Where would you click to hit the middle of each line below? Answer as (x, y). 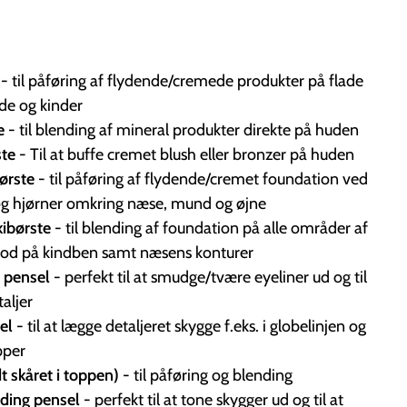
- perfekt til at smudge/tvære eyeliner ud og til (210, 277)
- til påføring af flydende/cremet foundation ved (203, 179)
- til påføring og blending (208, 375)
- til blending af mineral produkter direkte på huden (184, 129)
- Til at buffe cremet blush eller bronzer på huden (187, 154)
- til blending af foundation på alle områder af (211, 228)
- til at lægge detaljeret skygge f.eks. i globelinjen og (191, 326)
